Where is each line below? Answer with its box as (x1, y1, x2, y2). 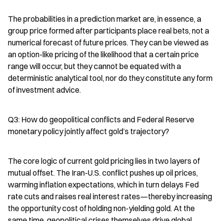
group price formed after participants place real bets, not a (8, 25, 209, 36)
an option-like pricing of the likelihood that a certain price (8, 49, 199, 59)
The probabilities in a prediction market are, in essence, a (8, 13, 201, 24)
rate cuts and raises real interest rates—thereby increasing (8, 191, 212, 201)
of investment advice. (8, 84, 81, 95)
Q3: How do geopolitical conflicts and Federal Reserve (8, 114, 194, 124)
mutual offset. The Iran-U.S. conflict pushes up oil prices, (8, 167, 198, 178)
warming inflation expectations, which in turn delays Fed (8, 179, 199, 189)
